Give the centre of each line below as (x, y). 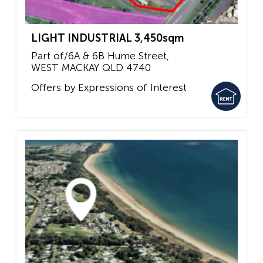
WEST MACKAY (65, 68)
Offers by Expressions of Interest (109, 87)
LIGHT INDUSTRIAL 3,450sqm (107, 38)
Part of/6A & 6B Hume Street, (100, 56)
